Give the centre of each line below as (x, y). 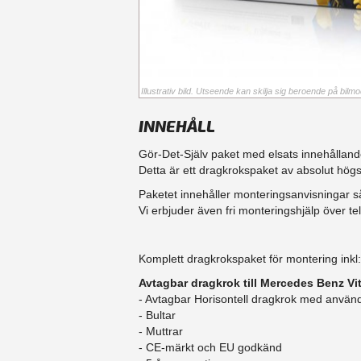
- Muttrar (161, 332)
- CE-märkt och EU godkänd (210, 348)
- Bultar (157, 315)
